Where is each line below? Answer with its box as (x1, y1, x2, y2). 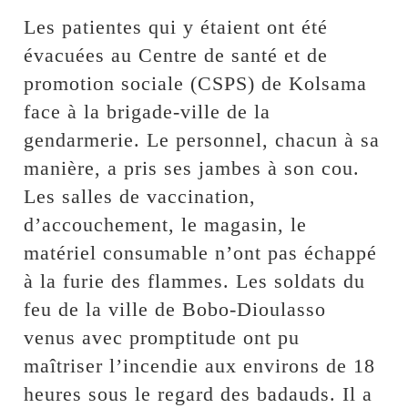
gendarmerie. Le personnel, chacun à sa (24, 128, 381, 151)
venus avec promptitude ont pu (24, 326, 301, 349)
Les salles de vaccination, (24, 185, 257, 208)
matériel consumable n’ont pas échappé (24, 241, 378, 264)
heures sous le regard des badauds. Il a (24, 382, 373, 405)
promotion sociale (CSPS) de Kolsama (24, 72, 368, 95)
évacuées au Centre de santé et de (24, 44, 329, 66)
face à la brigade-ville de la (24, 100, 271, 123)
